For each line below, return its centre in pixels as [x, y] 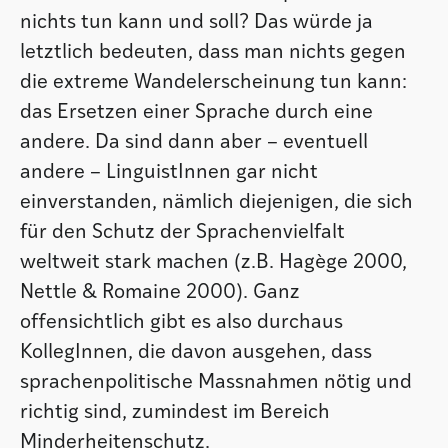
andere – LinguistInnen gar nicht [169, 172]
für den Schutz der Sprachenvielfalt [182, 232]
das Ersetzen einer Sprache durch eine [196, 112]
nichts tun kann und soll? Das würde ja [196, 22]
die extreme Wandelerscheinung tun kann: [213, 82]
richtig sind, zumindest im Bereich [175, 412]
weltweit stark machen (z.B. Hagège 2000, [213, 262]
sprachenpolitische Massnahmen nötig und [216, 382]
